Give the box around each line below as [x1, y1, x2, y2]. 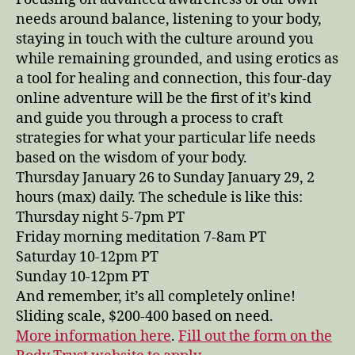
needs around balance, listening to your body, [16, 10, 322, 29]
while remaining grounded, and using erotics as [16, 49, 338, 68]
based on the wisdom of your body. [16, 148, 247, 167]
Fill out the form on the [178, 326, 332, 345]
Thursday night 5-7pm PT [16, 208, 185, 227]
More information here [16, 326, 171, 345]
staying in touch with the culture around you [16, 29, 313, 48]
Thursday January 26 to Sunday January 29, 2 [16, 168, 315, 187]
